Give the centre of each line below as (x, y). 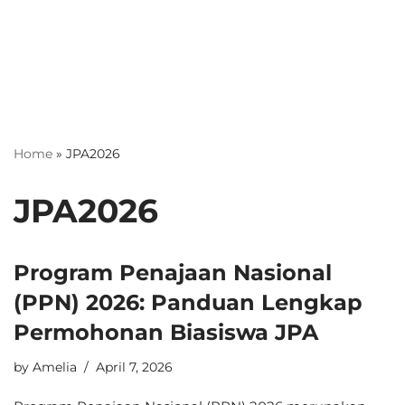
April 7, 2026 (134, 367)
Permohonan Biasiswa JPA (166, 332)
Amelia (55, 367)
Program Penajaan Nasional (173, 272)
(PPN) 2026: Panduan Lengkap (188, 302)
